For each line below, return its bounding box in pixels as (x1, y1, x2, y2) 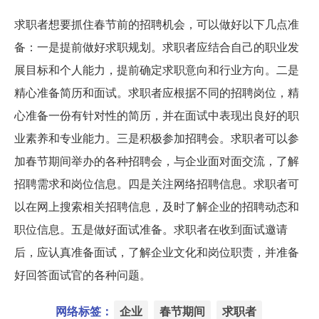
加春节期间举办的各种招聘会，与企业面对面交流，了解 (14, 152, 299, 169)
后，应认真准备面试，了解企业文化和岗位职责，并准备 (14, 244, 299, 261)
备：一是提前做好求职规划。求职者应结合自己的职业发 (14, 38, 299, 56)
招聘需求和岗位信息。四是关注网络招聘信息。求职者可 (14, 175, 299, 192)
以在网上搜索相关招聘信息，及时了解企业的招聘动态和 (14, 198, 299, 215)
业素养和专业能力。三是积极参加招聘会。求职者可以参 (14, 130, 299, 147)
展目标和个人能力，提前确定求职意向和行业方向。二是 (14, 61, 299, 78)
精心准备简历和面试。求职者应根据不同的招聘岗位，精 (14, 84, 299, 101)
